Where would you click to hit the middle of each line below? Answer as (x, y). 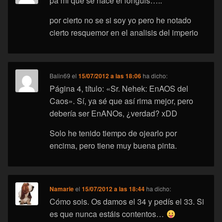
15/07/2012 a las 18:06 (110, 76)
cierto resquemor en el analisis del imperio (124, 33)
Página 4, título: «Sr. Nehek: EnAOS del (119, 89)
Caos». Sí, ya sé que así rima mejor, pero (122, 101)
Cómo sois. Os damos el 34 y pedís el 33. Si (127, 202)
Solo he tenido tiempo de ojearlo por (113, 133)
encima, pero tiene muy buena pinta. (113, 146)
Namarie (62, 189)
